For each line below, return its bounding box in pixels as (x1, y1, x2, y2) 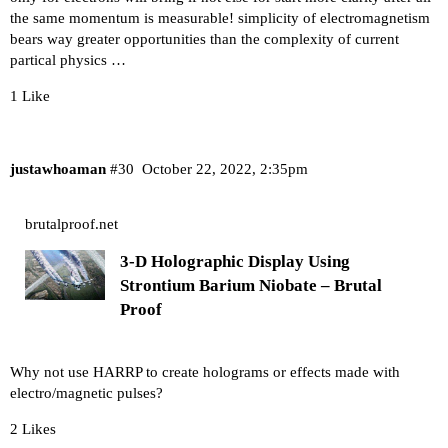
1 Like (10, 87, 50, 104)
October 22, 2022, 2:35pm (141, 161, 308, 178)
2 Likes (10, 420, 56, 437)
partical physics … (10, 51, 126, 68)
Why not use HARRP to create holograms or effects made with (10, 363, 400, 380)
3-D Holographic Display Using (119, 251, 350, 271)
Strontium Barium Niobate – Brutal (119, 275, 382, 295)
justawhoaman (10, 161, 106, 178)
